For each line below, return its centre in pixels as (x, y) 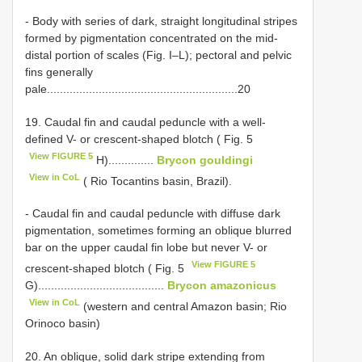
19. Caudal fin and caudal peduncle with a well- (145, 122)
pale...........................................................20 (138, 88)
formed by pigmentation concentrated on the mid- (152, 38)
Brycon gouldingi (205, 160)
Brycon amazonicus (222, 285)
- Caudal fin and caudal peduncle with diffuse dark (153, 214)
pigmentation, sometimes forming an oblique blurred (158, 231)
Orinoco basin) (63, 323)
